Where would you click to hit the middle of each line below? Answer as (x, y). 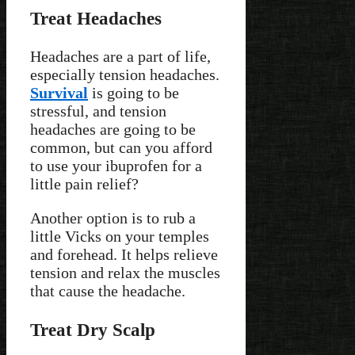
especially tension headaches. (125, 75)
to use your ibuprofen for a (116, 166)
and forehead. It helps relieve (124, 255)
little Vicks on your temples (120, 237)
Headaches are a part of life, (120, 57)
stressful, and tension (98, 111)
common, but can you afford (121, 148)
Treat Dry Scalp (93, 329)
